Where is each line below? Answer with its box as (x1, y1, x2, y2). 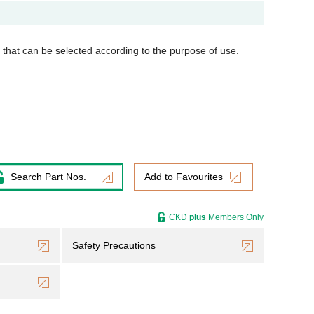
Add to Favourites (144, 171, 223, 182)
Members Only (206, 212, 264, 222)
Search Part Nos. (11, 171, 86, 182)
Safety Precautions (72, 240, 156, 251)
